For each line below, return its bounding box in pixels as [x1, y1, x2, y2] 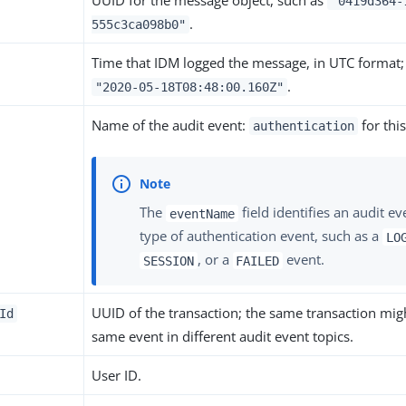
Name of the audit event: [92, 116, 250, 134]
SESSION [143, 253, 194, 268]
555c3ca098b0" [92, 17, 187, 32]
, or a [197, 250, 233, 269]
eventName [169, 206, 235, 221]
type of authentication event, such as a [140, 227, 383, 246]
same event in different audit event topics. [92, 327, 354, 345]
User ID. [92, 366, 142, 384]
